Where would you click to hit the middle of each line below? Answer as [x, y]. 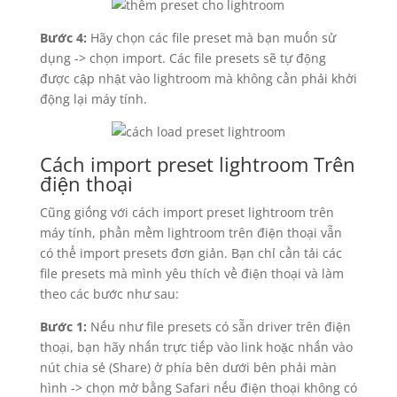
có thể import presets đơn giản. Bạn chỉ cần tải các [191, 253]
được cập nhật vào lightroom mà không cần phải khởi [198, 78]
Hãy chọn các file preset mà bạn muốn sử [213, 38]
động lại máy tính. [93, 99]
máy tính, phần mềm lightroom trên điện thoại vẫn [191, 233]
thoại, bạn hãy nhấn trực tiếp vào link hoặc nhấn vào [196, 347]
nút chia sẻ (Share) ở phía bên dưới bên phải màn [188, 367]
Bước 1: [63, 327]
